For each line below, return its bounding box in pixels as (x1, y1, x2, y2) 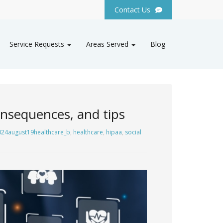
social (124, 127, 141, 136)
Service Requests (9, 39, 66, 49)
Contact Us (114, 5, 150, 14)
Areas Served (86, 39, 130, 49)
